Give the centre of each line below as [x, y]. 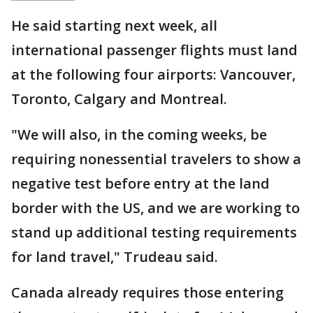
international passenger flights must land [154, 50]
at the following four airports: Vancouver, [153, 75]
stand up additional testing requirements [154, 233]
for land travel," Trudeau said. [115, 257]
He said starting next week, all [114, 26]
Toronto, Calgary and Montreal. [119, 99]
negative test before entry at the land [140, 184]
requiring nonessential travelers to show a [156, 159]
